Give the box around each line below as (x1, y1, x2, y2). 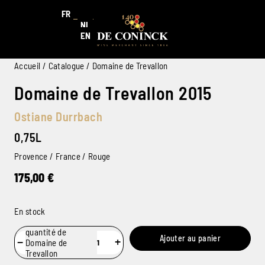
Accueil (14, 60, 41, 71)
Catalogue (48, 60, 85, 71)
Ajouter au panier (160, 232, 221, 243)
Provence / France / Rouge (14, 150, 111, 161)
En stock (14, 205, 46, 216)
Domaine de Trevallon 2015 (14, 82, 212, 104)
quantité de (25, 226, 66, 237)
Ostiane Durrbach (14, 109, 102, 124)
